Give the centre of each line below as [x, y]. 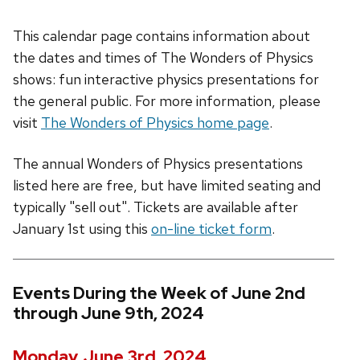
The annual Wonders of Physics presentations [158, 164]
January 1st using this [82, 229]
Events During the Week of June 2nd [159, 293]
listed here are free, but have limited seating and [167, 186]
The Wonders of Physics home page [155, 123]
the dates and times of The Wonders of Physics [163, 58]
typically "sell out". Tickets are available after [155, 207]
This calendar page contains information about [162, 36]
